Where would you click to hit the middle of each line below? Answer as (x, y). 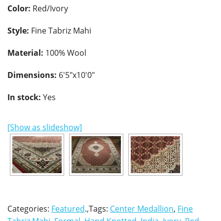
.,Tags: (97, 209)
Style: (18, 31)
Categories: (29, 209)
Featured (68, 209)
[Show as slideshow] (45, 128)
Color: (19, 9)
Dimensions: (32, 75)
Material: (25, 53)
